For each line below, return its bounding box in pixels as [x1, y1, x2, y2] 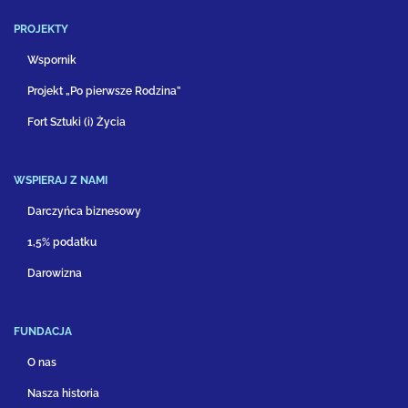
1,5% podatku [27, 236, 97, 249]
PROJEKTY [14, 23, 68, 36]
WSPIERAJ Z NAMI [14, 174, 107, 187]
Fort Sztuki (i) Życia [27, 116, 126, 128]
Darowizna [27, 267, 82, 280]
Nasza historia [27, 387, 99, 400]
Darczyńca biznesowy [27, 205, 141, 218]
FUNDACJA [14, 325, 72, 338]
